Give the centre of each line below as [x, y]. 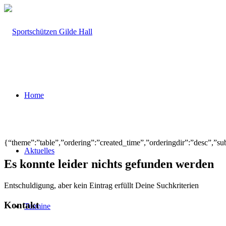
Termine [37, 206]
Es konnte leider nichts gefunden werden [109, 164]
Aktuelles [39, 151]
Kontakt [21, 205]
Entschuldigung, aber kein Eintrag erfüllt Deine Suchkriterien [101, 185]
